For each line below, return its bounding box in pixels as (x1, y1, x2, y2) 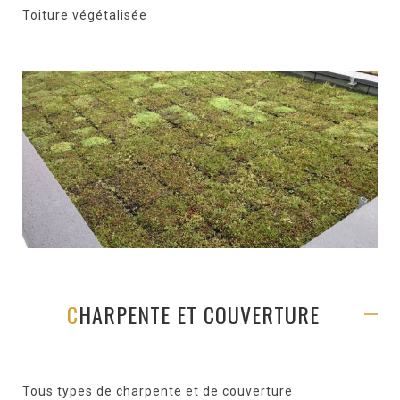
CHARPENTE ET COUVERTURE (79, 298, 320, 330)
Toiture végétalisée (22, 8, 147, 22)
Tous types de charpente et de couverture (22, 384, 293, 398)
